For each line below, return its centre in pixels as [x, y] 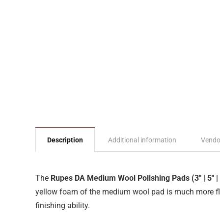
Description [65, 140]
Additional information [142, 140]
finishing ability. [63, 206]
